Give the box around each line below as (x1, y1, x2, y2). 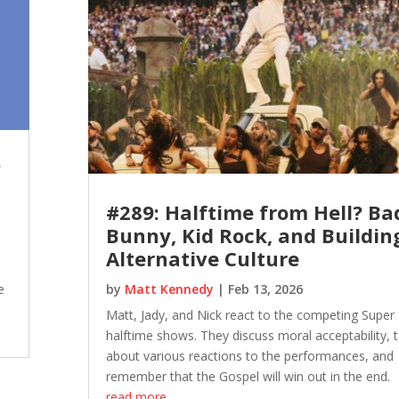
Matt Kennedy (125, 281, 215, 298)
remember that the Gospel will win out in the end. (106, 368, 391, 386)
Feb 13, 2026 (228, 281, 304, 298)
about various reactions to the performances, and (106, 347, 395, 365)
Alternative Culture (106, 245, 300, 273)
